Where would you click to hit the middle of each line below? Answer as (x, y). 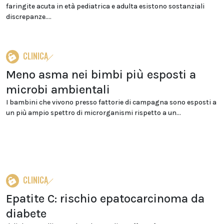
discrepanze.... (29, 17)
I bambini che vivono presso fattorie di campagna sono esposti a (111, 102)
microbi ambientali (58, 89)
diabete (26, 213)
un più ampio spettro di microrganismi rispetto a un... (93, 113)
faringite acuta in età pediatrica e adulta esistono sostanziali (105, 6)
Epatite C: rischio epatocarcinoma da (105, 198)
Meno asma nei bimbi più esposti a (101, 74)
